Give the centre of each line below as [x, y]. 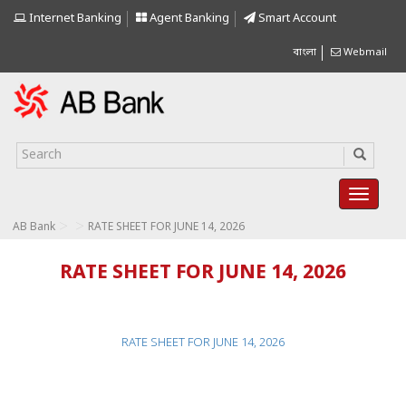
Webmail [364, 53]
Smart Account [296, 19]
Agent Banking [188, 19]
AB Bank [34, 227]
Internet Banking [74, 19]
